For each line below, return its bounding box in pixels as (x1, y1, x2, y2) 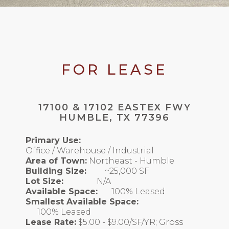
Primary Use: (26, 135, 81, 146)
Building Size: (26, 166, 86, 176)
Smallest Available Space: (26, 197, 139, 207)
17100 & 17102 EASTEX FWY (38, 102, 191, 113)
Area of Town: (26, 156, 87, 166)
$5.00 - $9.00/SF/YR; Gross (78, 217, 183, 227)
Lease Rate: (26, 217, 76, 227)
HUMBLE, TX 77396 (59, 112, 170, 124)
